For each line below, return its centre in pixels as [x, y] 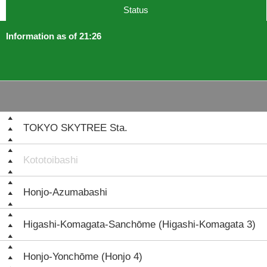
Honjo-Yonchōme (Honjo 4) [83, 257]
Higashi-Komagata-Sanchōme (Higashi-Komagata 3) [139, 224]
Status [136, 10]
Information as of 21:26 [54, 36]
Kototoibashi [51, 160]
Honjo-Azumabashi [65, 192]
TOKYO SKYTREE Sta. [75, 128]
